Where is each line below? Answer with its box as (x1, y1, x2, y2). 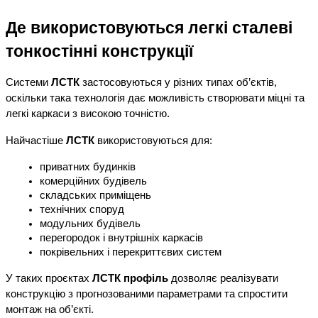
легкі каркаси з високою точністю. (6, 108, 170, 120)
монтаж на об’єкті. (6, 304, 94, 316)
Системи (6, 77, 51, 89)
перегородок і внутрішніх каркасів (40, 232, 203, 244)
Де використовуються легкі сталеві (6, 18, 292, 38)
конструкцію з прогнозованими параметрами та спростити (6, 288, 287, 300)
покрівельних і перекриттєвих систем (40, 246, 221, 258)
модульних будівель (40, 218, 141, 230)
